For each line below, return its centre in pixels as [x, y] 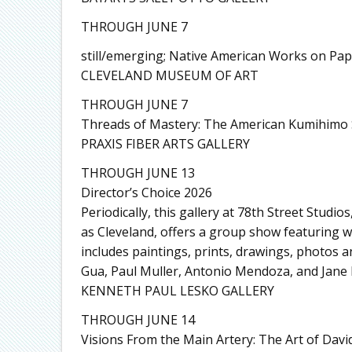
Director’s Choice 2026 [146, 192]
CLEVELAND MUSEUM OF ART [169, 75]
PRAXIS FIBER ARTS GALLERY [165, 143]
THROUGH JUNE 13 [137, 172]
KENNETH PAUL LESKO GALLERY [177, 290]
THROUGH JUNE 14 [137, 319]
